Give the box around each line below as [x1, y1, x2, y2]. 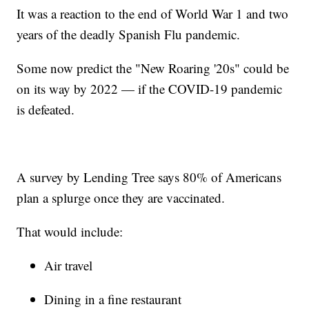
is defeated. [17, 100, 75, 118]
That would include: [17, 222, 123, 240]
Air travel [44, 256, 93, 274]
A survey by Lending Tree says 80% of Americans [17, 168, 282, 186]
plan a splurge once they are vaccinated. [17, 188, 226, 206]
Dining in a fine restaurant [44, 290, 182, 308]
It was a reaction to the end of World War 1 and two [17, 4, 289, 22]
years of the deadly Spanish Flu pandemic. [17, 25, 241, 43]
